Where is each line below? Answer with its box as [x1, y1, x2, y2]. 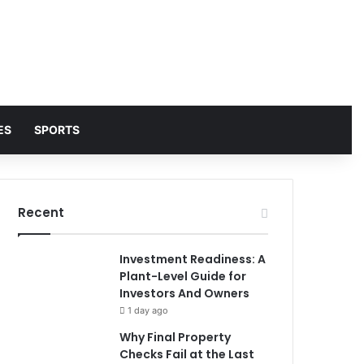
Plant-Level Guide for [119, 268, 247, 284]
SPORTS [33, 123, 80, 136]
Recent [18, 204, 65, 221]
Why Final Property [119, 329, 232, 345]
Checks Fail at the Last [119, 346, 255, 362]
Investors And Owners [119, 285, 250, 301]
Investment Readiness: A [119, 251, 266, 267]
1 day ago [128, 305, 169, 316]
